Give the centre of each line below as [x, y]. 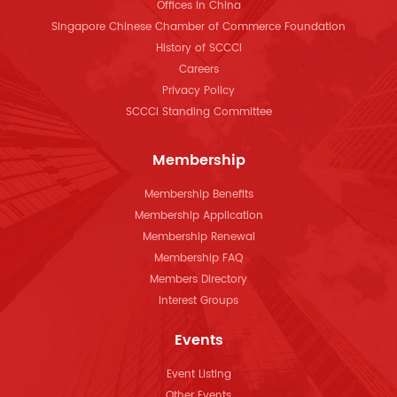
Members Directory [198, 280]
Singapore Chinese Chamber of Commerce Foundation [198, 27]
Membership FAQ [198, 259]
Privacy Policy [198, 91]
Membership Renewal [198, 237]
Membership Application [198, 216]
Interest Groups [198, 301]
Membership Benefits [198, 195]
